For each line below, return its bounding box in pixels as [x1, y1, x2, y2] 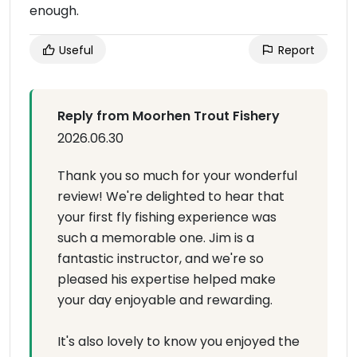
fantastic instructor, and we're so [57, 249, 264, 268]
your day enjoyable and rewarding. [57, 291, 273, 309]
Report [275, 42, 315, 58]
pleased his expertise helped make [57, 270, 276, 288]
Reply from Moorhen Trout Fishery [57, 107, 280, 125]
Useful [56, 42, 93, 58]
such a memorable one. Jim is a [57, 229, 254, 247]
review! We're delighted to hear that [57, 187, 284, 206]
